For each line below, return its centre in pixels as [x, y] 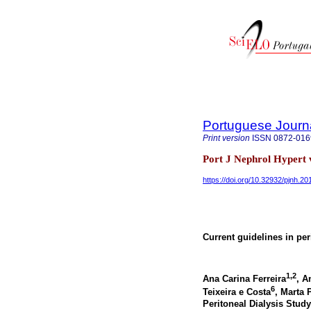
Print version [226, 138]
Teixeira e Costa [237, 292]
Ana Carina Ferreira [244, 279]
